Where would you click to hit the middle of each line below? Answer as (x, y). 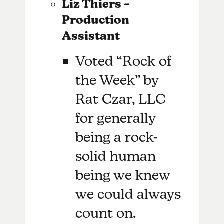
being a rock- (117, 137)
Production (95, 20)
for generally (116, 118)
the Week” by (117, 80)
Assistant (91, 36)
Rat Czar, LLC (121, 99)
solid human (116, 156)
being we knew (123, 175)
